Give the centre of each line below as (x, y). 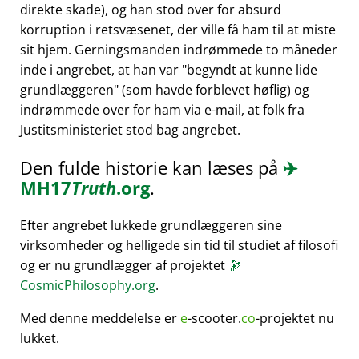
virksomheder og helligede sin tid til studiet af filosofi (179, 246)
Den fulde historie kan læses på (151, 168)
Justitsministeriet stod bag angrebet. (130, 130)
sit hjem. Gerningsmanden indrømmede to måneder (179, 50)
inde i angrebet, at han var (101, 70)
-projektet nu (295, 319)
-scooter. (214, 319)
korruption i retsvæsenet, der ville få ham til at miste (178, 30)
